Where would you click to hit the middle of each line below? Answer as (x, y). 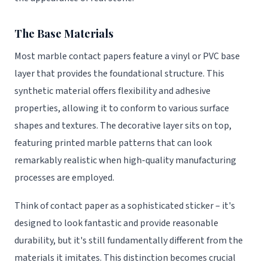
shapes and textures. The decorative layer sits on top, (123, 125)
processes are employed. (64, 177)
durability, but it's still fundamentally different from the (129, 240)
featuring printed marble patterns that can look (113, 143)
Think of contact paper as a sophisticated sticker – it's (125, 205)
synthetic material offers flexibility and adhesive (112, 91)
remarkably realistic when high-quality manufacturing (125, 160)
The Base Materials (64, 33)
